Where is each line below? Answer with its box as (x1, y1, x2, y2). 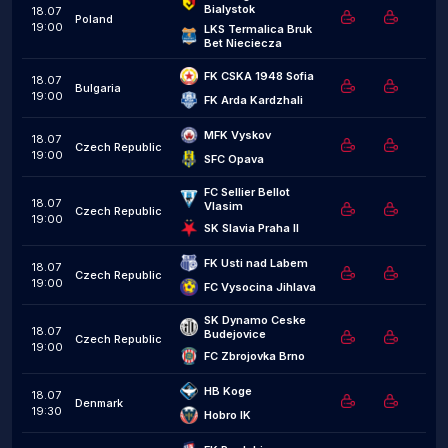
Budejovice (204, 327, 266, 341)
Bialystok (204, 2, 255, 16)
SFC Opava (204, 152, 264, 166)
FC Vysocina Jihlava (204, 280, 316, 294)
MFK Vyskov (204, 128, 271, 142)
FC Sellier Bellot (204, 185, 290, 199)
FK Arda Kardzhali (204, 93, 303, 107)
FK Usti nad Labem (204, 256, 308, 270)
